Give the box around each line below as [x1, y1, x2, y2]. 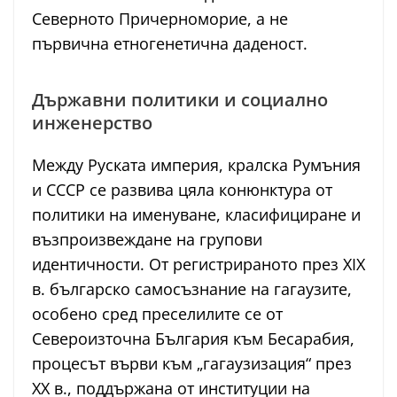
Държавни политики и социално [32, 88, 328, 113]
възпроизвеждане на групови [32, 229, 262, 251]
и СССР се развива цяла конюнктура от [32, 179, 332, 201]
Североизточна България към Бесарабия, [32, 328, 354, 350]
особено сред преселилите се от [32, 303, 283, 325]
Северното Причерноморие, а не [32, 8, 288, 30]
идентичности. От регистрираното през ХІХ [32, 253, 365, 276]
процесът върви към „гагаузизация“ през [32, 353, 352, 375]
